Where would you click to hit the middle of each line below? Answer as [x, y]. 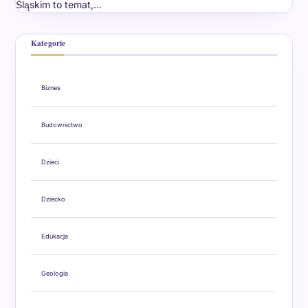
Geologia [54, 274]
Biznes [51, 88]
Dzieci [50, 162]
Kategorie [48, 43]
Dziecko [53, 199]
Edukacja [54, 236]
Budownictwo [62, 125]
